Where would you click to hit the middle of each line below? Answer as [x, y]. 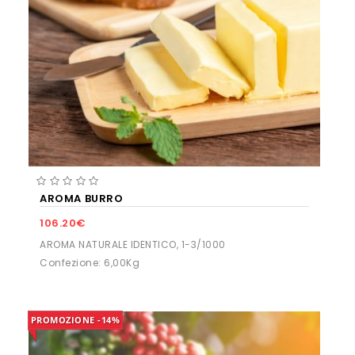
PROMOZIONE [64, 319]
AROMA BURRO [82, 198]
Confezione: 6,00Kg [90, 262]
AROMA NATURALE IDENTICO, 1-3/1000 [133, 244]
